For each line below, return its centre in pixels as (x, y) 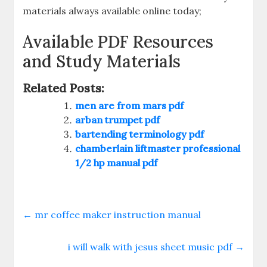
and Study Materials (102, 61)
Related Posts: (64, 88)
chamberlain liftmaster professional (158, 148)
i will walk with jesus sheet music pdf (151, 246)
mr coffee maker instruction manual (117, 214)
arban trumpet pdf (118, 119)
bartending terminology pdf (140, 134)
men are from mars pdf (130, 105)
